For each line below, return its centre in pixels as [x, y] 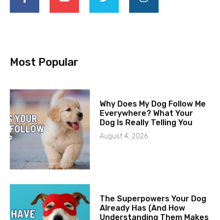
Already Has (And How [143, 208]
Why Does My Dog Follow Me [153, 104]
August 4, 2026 [124, 137]
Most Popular [44, 62]
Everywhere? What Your [147, 113]
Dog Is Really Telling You [146, 123]
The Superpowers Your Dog [153, 199]
